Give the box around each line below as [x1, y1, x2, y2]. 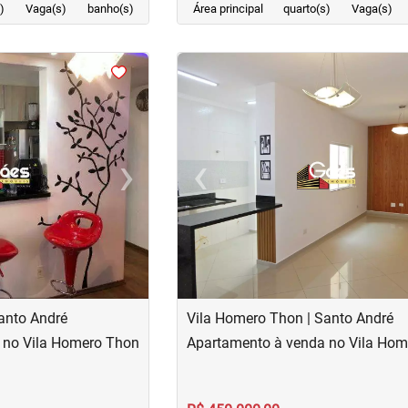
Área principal [192, 2, 263, 15]
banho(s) [87, 2, 134, 15]
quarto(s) [283, 2, 331, 15]
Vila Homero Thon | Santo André [187, 310, 394, 327]
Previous [199, 176, 255, 194]
